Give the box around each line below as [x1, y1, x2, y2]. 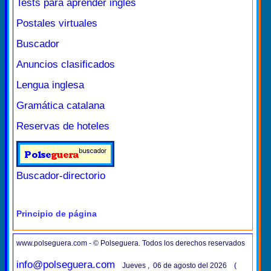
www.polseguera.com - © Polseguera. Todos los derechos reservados [16, 239, 245, 247]
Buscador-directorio [16, 169, 105, 181]
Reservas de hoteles [16, 120, 109, 132]
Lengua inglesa [16, 79, 84, 91]
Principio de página [16, 208, 97, 218]
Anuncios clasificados [16, 58, 115, 70]
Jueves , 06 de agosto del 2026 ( [122, 261, 237, 270]
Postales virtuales [16, 17, 97, 29]
